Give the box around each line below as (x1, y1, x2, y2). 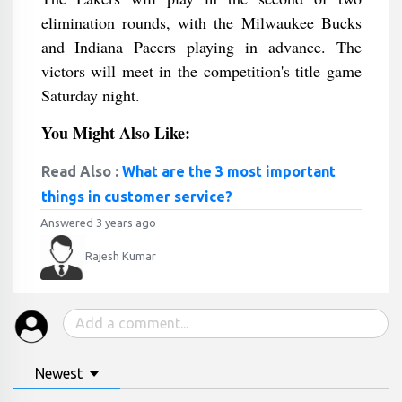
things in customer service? (40, 188, 232, 205)
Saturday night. (40, 84, 140, 106)
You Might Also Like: (40, 121, 196, 144)
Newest (35, 365, 83, 381)
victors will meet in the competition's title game (40, 60, 362, 82)
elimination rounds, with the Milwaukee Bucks (40, 12, 362, 33)
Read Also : (40, 163, 122, 179)
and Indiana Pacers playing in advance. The (40, 36, 362, 57)
